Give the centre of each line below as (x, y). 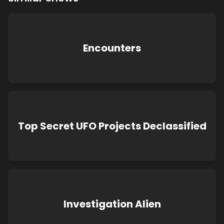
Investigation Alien (112, 204)
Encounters (112, 48)
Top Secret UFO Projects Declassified (112, 126)
